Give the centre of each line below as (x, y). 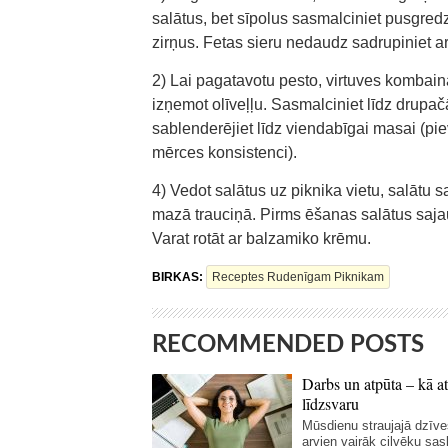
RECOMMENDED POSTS (288, 345)
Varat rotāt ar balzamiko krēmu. (261, 238)
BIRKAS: (179, 277)
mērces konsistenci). (224, 152)
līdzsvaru (330, 403)
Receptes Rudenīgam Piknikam (298, 277)
